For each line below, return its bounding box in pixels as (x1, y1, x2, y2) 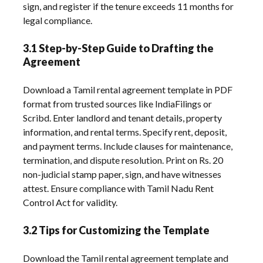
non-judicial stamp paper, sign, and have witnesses (23, 168, 222, 180)
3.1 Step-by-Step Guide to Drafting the (23, 42, 214, 55)
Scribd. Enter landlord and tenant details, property (23, 112, 222, 124)
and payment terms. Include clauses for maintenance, (23, 140, 233, 152)
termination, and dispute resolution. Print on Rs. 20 (23, 154, 224, 166)
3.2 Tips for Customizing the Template (23, 224, 210, 237)
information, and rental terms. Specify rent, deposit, (23, 126, 227, 138)
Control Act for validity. (23, 197, 118, 208)
